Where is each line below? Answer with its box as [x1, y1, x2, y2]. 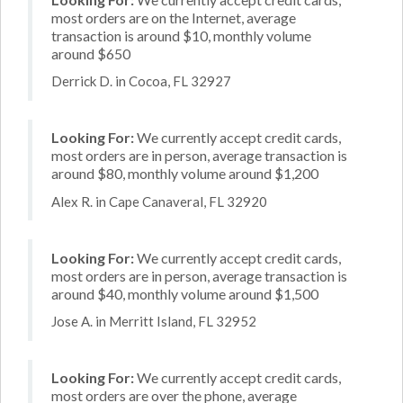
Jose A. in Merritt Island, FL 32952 [51, 313, 256, 329]
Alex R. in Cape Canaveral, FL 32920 [51, 193, 267, 210]
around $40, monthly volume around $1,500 [51, 284, 318, 302]
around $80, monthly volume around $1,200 [51, 165, 318, 182]
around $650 [51, 44, 130, 62]
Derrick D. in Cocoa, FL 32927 [51, 73, 231, 89]
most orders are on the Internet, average [51, 8, 296, 26]
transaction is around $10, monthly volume [51, 26, 311, 44]
